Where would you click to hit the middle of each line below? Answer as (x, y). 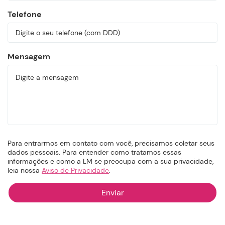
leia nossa (25, 171)
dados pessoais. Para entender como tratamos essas (94, 152)
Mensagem (29, 57)
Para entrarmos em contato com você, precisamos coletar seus (111, 143)
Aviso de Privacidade (75, 171)
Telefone (25, 15)
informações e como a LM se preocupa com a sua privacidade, (110, 161)
